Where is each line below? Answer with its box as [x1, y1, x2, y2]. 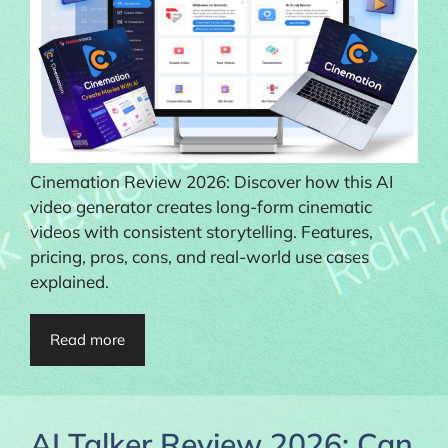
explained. [30, 270, 109, 292]
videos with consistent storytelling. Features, [30, 220, 373, 242]
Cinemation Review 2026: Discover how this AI [30, 170, 393, 192]
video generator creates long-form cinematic [30, 195, 372, 217]
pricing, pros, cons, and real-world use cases [30, 245, 369, 267]
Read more [50, 329, 125, 349]
